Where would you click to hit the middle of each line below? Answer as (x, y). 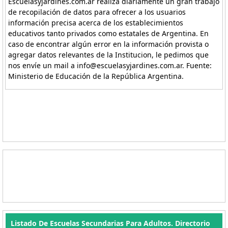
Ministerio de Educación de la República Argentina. (96, 76)
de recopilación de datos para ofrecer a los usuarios (97, 12)
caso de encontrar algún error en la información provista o (109, 44)
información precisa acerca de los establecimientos (96, 23)
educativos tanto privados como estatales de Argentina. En (109, 33)
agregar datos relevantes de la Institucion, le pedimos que (109, 55)
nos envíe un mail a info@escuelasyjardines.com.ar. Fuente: (110, 65)
